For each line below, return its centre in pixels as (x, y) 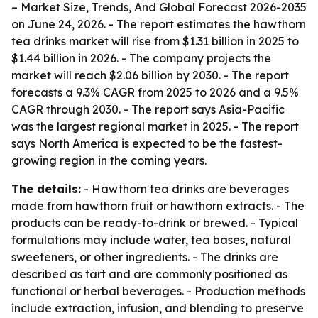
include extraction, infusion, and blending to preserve (158, 308)
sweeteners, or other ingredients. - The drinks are (145, 257)
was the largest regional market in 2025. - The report (155, 126)
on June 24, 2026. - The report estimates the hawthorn (159, 24)
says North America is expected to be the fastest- (147, 143)
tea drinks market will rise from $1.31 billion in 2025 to (155, 41)
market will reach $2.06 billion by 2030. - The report (150, 75)
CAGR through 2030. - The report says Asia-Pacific (148, 109)
